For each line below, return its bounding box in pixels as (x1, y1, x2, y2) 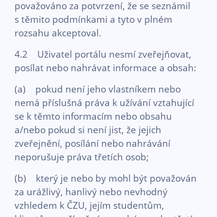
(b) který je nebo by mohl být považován (15, 171, 197, 185)
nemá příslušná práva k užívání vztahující (15, 96, 194, 109)
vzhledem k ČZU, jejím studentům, (15, 199, 164, 212)
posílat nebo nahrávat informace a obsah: (15, 61, 196, 74)
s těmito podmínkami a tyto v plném (15, 13, 172, 26)
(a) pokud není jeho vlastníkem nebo (15, 82, 181, 95)
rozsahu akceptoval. (15, 26, 101, 39)
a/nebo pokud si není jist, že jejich (15, 123, 161, 136)
